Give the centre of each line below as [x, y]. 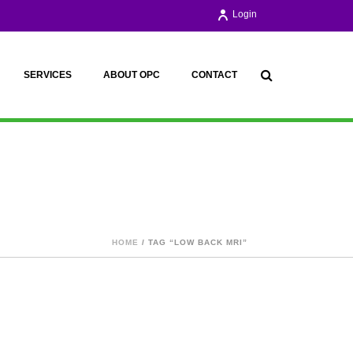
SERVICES [48, 74]
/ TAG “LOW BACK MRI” [193, 242]
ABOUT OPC [132, 74]
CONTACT [214, 74]
